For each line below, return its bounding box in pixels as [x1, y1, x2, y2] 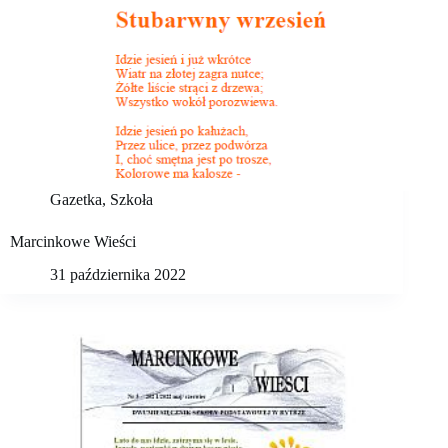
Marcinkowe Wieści [10, 233, 136, 251]
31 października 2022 [50, 265, 186, 283]
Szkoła [110, 191, 153, 209]
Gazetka [50, 191, 102, 209]
